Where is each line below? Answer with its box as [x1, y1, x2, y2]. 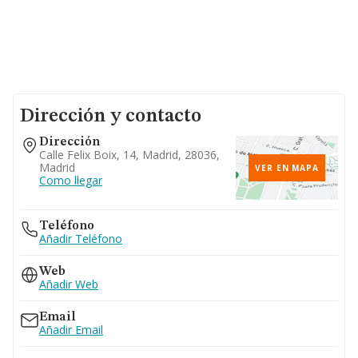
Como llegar [39, 173, 102, 188]
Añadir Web [39, 276, 98, 292]
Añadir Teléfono [39, 231, 122, 246]
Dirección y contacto [20, 107, 201, 126]
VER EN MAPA [255, 162, 319, 173]
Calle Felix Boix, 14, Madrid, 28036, [39, 147, 220, 162]
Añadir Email [39, 322, 103, 337]
